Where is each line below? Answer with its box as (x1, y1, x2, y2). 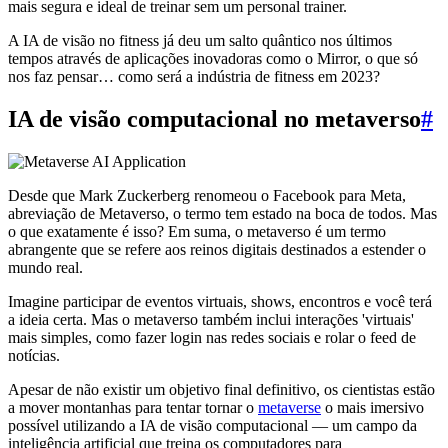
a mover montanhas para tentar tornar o (8, 398, 258, 416)
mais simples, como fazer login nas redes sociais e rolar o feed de (8, 328, 416, 346)
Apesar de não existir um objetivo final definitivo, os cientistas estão (8, 380, 435, 398)
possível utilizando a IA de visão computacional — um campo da (8, 416, 417, 434)
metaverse (258, 398, 321, 416)
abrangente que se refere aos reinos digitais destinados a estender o (8, 240, 426, 258)
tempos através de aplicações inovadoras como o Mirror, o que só (8, 49, 418, 67)
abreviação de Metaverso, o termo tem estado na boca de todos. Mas (8, 204, 437, 222)
